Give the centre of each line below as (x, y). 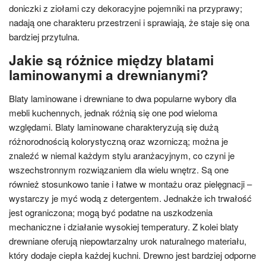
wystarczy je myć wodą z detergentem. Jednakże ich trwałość (130, 198)
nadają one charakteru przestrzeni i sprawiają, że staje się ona (129, 22)
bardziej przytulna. (44, 37)
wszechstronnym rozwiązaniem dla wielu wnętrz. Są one (119, 170)
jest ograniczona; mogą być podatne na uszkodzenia (111, 212)
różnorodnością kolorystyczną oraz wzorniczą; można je (118, 141)
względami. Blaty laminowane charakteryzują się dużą (114, 127)
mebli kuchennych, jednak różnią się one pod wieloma (113, 113)
